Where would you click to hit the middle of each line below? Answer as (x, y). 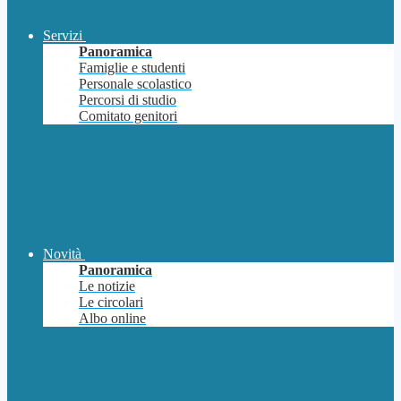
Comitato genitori (128, 116)
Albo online (112, 319)
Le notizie (107, 286)
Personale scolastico (135, 84)
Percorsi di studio (128, 100)
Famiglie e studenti (132, 68)
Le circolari (111, 303)
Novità (62, 254)
